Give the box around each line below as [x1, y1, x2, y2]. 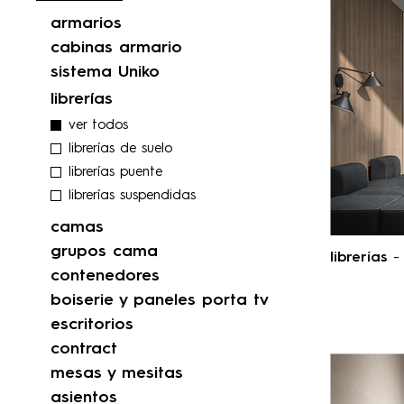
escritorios [50, 317, 133, 334]
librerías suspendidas [69, 189, 196, 204]
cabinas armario [50, 40, 182, 57]
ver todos [69, 119, 128, 133]
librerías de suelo [69, 142, 172, 157]
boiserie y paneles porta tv [50, 292, 269, 309]
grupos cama [50, 243, 158, 261]
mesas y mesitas [50, 365, 183, 382]
